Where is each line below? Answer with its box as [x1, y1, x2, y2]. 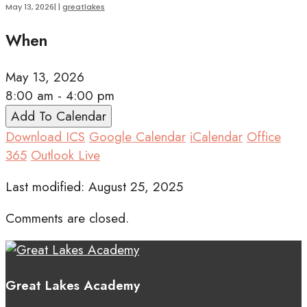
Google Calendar [89, 127, 186, 147]
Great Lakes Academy [5, 276, 140, 295]
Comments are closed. [5, 209, 129, 228]
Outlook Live [31, 146, 100, 165]
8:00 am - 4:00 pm [5, 86, 114, 106]
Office [247, 127, 281, 147]
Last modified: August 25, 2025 [5, 177, 183, 197]
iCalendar [190, 127, 243, 147]
